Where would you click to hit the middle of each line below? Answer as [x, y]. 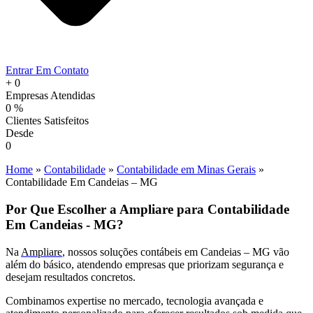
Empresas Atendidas [50, 96]
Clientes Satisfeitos [47, 121]
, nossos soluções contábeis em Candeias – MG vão [176, 252]
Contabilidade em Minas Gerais [186, 170]
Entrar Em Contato [47, 71]
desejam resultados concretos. [71, 277]
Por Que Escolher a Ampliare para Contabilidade [147, 209]
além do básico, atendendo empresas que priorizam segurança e [145, 264]
